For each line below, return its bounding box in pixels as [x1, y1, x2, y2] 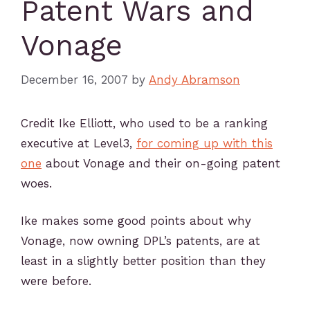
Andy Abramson [149, 72, 240, 86]
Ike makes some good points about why [21, 214, 251, 228]
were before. [21, 274, 91, 288]
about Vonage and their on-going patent [42, 156, 280, 170]
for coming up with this [136, 136, 273, 150]
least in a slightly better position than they [21, 254, 266, 268]
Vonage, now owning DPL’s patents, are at [21, 234, 260, 248]
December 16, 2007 [21, 72, 127, 86]
